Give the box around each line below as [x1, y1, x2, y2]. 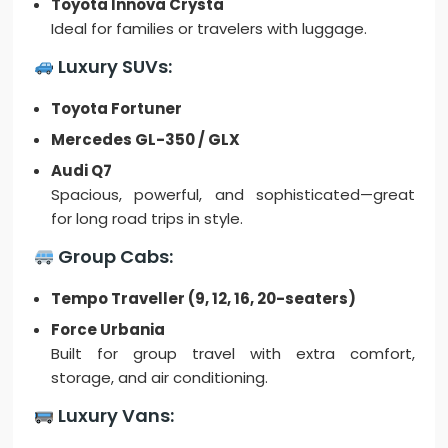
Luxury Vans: [53, 403, 174, 429]
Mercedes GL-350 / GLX [51, 129, 241, 151]
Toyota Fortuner [51, 98, 183, 120]
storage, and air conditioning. [51, 367, 269, 389]
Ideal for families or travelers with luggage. [51, 18, 368, 40]
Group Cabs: [53, 244, 173, 270]
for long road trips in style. [51, 208, 244, 230]
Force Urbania [51, 319, 166, 341]
